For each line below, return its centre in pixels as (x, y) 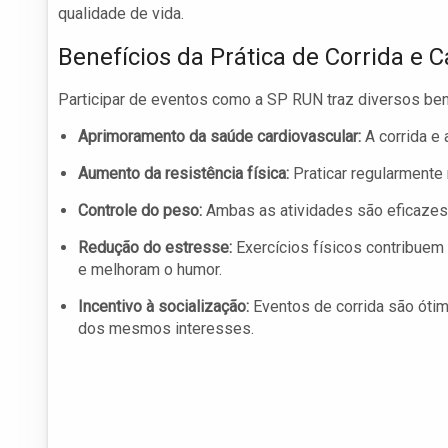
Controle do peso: (140, 211)
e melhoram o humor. (150, 270)
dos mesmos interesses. (166, 329)
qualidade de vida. (121, 14)
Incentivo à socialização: (163, 307)
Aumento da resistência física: (183, 174)
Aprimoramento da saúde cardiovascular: (219, 137)
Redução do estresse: (155, 248)
